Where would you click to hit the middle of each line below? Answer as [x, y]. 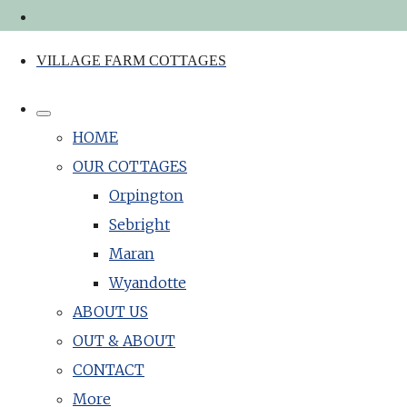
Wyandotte [148, 283]
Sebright [139, 224]
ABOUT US [110, 312]
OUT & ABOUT [124, 341]
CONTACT [109, 370]
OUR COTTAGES [130, 166]
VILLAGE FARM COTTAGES [131, 60]
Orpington [146, 195]
